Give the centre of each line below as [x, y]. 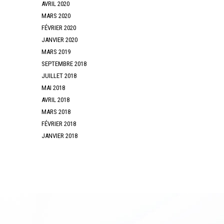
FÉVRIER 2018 [59, 123]
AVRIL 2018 [56, 99]
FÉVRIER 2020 [59, 27]
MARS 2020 [56, 15]
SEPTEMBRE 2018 [64, 63]
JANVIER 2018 [60, 135]
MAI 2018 [53, 87]
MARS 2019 [56, 51]
